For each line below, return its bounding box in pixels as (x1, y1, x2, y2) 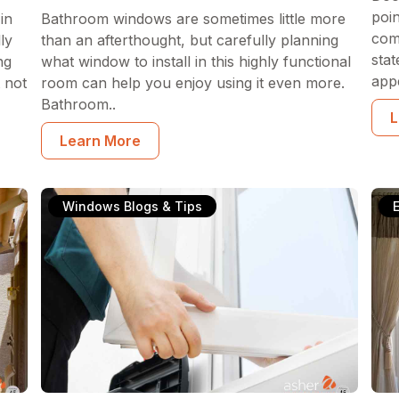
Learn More (59, 132, 141, 150)
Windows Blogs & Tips (61, 199, 202, 214)
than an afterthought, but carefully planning (40, 31, 338, 49)
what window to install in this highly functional (40, 53, 351, 70)
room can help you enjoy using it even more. (40, 74, 345, 92)
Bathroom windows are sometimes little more (40, 10, 346, 28)
